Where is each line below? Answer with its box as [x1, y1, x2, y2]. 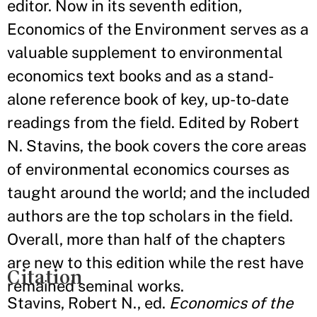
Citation [7, 266, 83, 289]
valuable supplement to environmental [7, 43, 283, 62]
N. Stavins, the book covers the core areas [7, 137, 306, 156]
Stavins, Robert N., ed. [7, 294, 169, 313]
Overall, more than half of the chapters [7, 230, 285, 249]
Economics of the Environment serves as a [7, 20, 309, 39]
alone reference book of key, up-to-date [7, 90, 289, 109]
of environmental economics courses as [7, 160, 289, 179]
